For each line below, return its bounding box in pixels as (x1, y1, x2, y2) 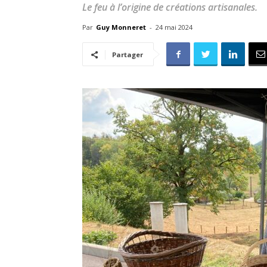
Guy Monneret (96, 23, 146, 32)
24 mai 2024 (156, 23, 193, 32)
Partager (112, 50, 143, 59)
